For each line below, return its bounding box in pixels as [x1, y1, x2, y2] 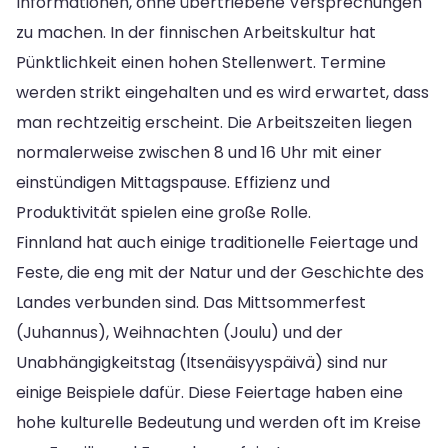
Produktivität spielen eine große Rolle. [16, 200, 311, 224]
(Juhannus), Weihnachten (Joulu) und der [16, 320, 343, 344]
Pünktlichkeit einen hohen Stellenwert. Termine [16, 50, 386, 74]
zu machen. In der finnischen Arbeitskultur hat [16, 20, 376, 44]
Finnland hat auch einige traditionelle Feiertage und [16, 230, 418, 254]
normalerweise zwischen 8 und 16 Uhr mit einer [16, 140, 382, 164]
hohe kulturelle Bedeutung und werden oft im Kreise [16, 410, 421, 434]
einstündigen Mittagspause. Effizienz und [16, 170, 330, 194]
